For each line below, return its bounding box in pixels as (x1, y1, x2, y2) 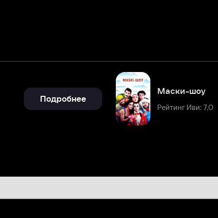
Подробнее (6, 53, 47, 62)
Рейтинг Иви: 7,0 (108, 61, 157, 69)
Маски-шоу (108, 46, 150, 55)
